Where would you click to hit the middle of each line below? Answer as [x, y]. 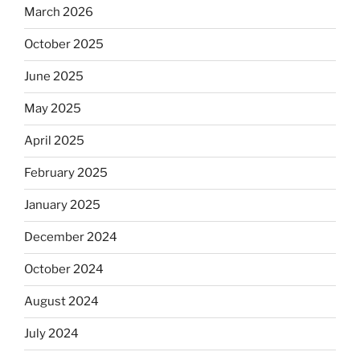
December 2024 [71, 237]
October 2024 [64, 270]
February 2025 [66, 173]
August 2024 [61, 302]
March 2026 [59, 12]
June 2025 [54, 77]
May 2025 [53, 109]
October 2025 [64, 45]
